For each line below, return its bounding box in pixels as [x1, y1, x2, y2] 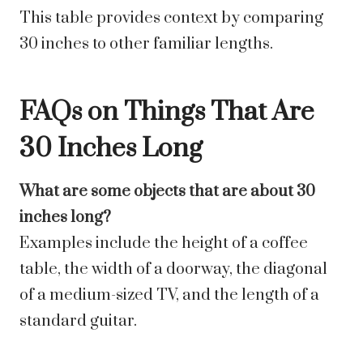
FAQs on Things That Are [19, 96, 314, 130]
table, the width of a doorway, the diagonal [19, 259, 327, 280]
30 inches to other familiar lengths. [19, 34, 273, 55]
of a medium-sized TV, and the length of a [19, 285, 319, 306]
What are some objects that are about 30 [19, 181, 315, 203]
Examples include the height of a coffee [19, 233, 308, 254]
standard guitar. [19, 311, 137, 332]
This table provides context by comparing [19, 8, 323, 29]
